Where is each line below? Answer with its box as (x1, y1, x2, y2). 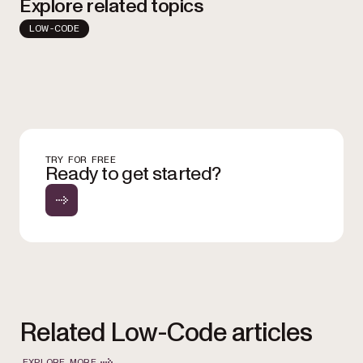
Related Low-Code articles (19, 315, 312, 351)
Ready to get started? (45, 160, 221, 187)
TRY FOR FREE (45, 155, 116, 164)
